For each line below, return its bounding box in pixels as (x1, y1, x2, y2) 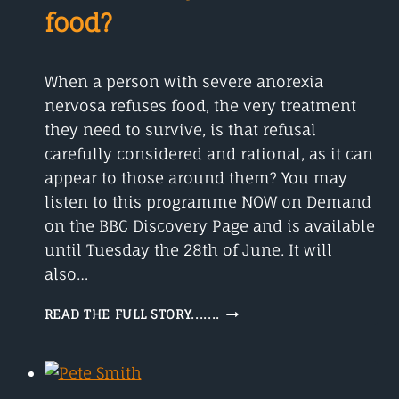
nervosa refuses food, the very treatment (44, 95, 356, 115)
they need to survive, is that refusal (44, 119, 316, 139)
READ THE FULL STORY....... (44, 306, 221, 322)
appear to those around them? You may (44, 167, 347, 187)
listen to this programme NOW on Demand (44, 191, 371, 211)
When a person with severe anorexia (44, 71, 323, 91)
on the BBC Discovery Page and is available (44, 216, 375, 235)
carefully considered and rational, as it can (44, 143, 373, 163)
